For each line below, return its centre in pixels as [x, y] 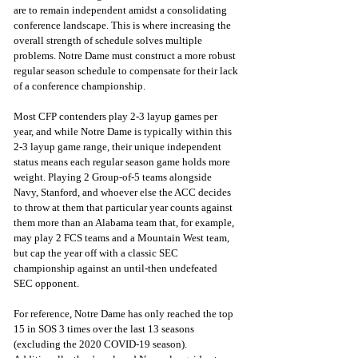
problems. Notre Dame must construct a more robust [126, 56]
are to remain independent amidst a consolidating [121, 10]
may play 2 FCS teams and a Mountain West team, [123, 238]
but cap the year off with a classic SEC [97, 253]
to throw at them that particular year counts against [124, 208]
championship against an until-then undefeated [117, 268]
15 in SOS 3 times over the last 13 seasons [105, 329]
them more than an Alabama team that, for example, [125, 223]
